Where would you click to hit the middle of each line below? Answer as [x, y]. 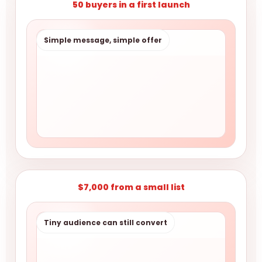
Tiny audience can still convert [106, 223]
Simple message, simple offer [103, 40]
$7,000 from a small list [131, 187]
